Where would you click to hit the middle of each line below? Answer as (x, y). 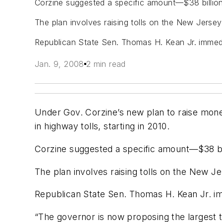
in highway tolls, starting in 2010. (102, 126)
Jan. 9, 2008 (59, 64)
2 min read (106, 64)
